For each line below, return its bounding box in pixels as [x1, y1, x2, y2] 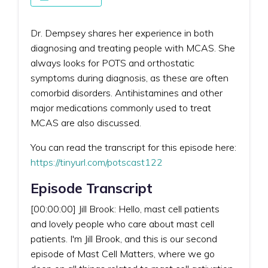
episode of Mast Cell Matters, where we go [31, 247, 215, 260]
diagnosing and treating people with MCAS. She [31, 41, 235, 54]
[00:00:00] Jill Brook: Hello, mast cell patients [31, 202, 220, 215]
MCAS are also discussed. [31, 116, 141, 129]
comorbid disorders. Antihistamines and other [31, 86, 223, 99]
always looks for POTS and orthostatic [31, 56, 194, 69]
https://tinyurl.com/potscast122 [31, 156, 163, 168]
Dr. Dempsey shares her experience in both [31, 26, 214, 39]
